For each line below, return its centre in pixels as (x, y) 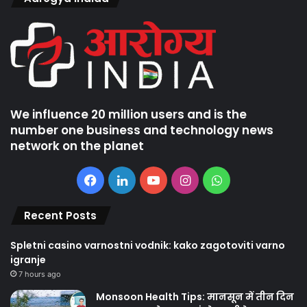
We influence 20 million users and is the (128, 114)
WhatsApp (252, 180)
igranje (28, 259)
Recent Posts (60, 215)
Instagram (220, 180)
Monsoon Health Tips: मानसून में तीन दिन (195, 296)
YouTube (185, 180)
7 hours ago (40, 274)
